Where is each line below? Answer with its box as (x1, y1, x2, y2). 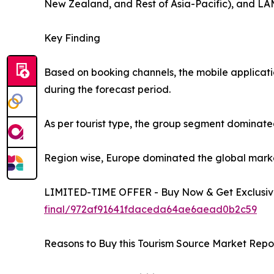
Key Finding (44, 32, 100, 45)
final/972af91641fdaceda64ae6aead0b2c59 (44, 203, 257, 216)
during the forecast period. (44, 83, 171, 96)
